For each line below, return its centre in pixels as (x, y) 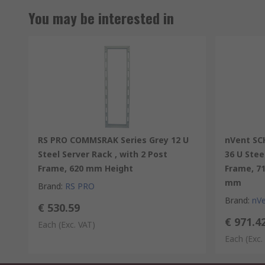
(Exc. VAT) (77, 224)
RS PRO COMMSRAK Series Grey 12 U (113, 140)
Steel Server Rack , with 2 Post (103, 154)
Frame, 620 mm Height (85, 168)
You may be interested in (101, 18)
